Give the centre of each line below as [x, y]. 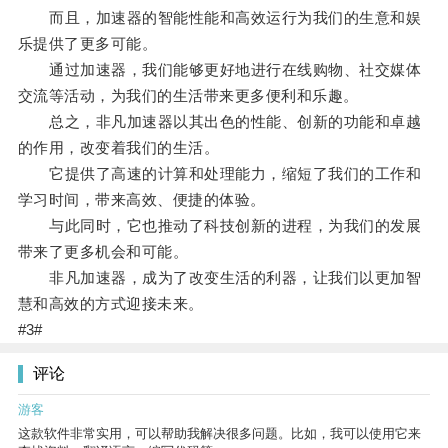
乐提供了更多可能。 [87, 44]
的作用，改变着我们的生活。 [118, 148]
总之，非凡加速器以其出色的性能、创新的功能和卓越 [219, 122]
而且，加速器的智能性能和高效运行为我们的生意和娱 [219, 18]
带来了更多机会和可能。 [103, 252]
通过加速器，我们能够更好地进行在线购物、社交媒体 [219, 70]
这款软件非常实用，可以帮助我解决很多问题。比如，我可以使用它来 [219, 434]
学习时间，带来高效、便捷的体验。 [141, 200]
